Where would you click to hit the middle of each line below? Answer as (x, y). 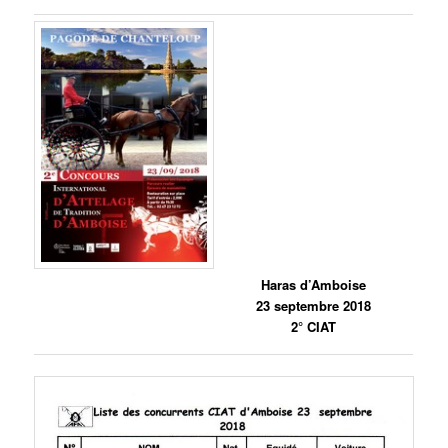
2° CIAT (314, 326)
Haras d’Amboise (314, 284)
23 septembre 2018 (314, 305)
